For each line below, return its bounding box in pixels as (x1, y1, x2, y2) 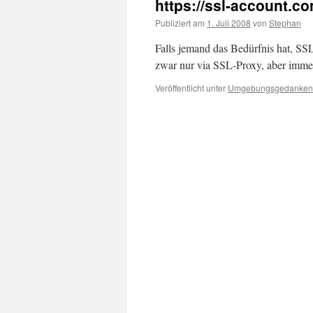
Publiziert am (155, 17, 205, 29)
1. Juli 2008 (207, 17, 251, 29)
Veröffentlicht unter (155, 82, 226, 94)
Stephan (269, 17, 301, 29)
